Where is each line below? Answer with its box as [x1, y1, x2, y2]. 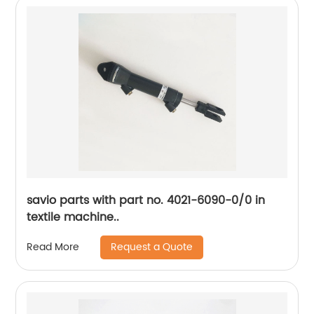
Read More [27, 239, 80, 256]
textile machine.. [27, 207, 120, 226]
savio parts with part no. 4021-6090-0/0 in [27, 191, 266, 210]
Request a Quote [111, 238, 193, 255]
